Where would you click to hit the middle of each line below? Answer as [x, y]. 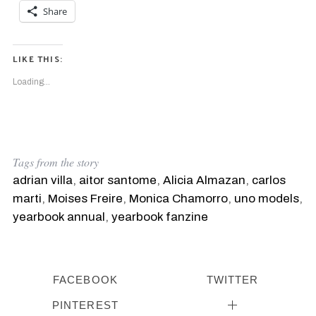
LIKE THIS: [37, 59]
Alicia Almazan [204, 181]
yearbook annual [59, 217]
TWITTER [232, 279]
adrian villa [42, 181]
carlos [268, 181]
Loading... [31, 82]
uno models [266, 199]
